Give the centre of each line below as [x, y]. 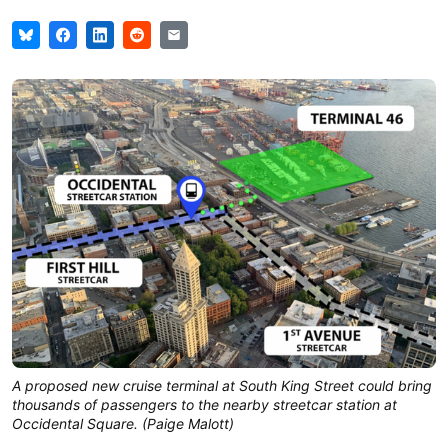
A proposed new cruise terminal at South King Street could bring [222, 385]
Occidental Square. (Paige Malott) [123, 423]
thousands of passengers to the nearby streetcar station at [204, 404]
